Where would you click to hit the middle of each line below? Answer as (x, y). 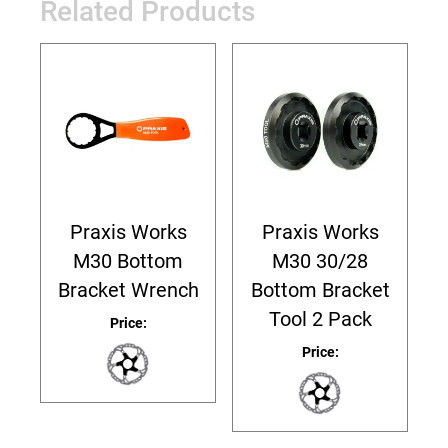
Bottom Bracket (320, 290)
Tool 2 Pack (320, 319)
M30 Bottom (128, 261)
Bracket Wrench (128, 290)
